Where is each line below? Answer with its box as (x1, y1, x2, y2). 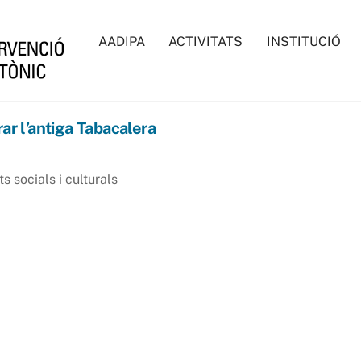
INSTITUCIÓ (266, 34, 341, 49)
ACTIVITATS (168, 34, 243, 49)
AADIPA (98, 34, 145, 49)
